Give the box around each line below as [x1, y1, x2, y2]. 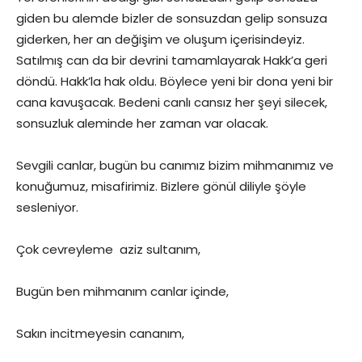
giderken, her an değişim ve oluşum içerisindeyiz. [16, 31, 305, 48]
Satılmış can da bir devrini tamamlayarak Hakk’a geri [16, 52, 327, 69]
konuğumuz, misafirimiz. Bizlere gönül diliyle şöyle [16, 178, 306, 195]
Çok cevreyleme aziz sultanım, [16, 241, 200, 258]
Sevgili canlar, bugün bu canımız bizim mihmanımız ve [16, 157, 334, 174]
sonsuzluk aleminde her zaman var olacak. [16, 115, 268, 132]
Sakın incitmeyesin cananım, [16, 325, 184, 342]
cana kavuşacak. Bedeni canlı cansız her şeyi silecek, [16, 94, 327, 111]
